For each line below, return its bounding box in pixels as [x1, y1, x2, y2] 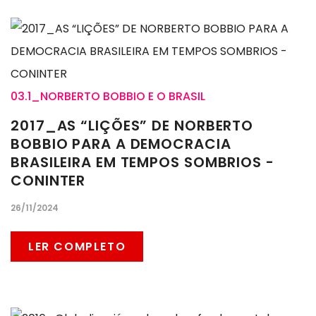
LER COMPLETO [28, 238, 126, 255]
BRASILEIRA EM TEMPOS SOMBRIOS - [11, 152, 274, 173]
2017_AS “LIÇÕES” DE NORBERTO [11, 116, 254, 136]
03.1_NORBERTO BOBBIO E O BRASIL [11, 88, 205, 105]
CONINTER [11, 171, 86, 191]
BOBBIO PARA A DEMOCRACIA [11, 134, 231, 154]
